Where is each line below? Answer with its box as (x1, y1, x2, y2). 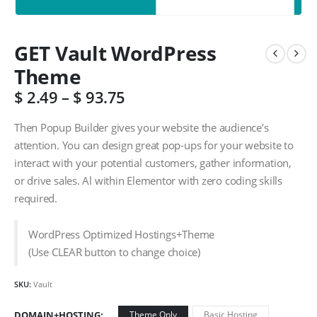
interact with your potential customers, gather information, (14, 155, 292, 170)
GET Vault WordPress (14, 40, 217, 67)
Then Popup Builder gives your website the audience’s (14, 120, 269, 134)
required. (14, 190, 60, 205)
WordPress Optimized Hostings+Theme (28, 226, 215, 241)
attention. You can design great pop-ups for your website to (14, 137, 294, 152)
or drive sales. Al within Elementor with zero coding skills (14, 173, 282, 188)
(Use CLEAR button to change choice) (28, 244, 201, 259)
